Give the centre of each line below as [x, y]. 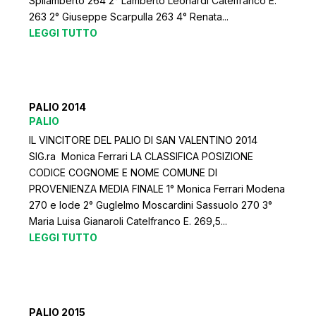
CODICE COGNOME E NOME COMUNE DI [123, 173]
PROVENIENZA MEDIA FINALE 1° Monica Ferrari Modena [157, 189]
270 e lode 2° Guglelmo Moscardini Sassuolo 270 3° [151, 205]
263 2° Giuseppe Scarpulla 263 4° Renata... [129, 16]
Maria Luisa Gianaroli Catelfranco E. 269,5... [128, 221]
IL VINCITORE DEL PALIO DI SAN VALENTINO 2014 [144, 140]
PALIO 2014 [58, 107]
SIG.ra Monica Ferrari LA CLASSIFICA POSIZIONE [141, 157]
